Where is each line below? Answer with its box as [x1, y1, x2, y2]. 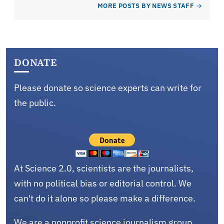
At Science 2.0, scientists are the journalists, [14, 162, 193, 174]
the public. [14, 96, 56, 108]
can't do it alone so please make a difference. [14, 192, 195, 204]
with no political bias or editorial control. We [14, 177, 191, 189]
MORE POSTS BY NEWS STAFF [97, 1, 194, 10]
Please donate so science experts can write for [14, 81, 201, 93]
